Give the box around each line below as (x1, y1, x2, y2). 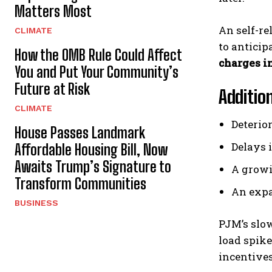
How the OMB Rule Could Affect (15, 46, 182, 64)
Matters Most (15, 2, 92, 20)
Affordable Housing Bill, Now (15, 140, 168, 158)
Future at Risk (15, 80, 90, 98)
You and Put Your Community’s (15, 63, 178, 81)
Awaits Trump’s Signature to (15, 157, 171, 175)
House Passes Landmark (15, 123, 145, 141)
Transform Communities (15, 174, 146, 192)
